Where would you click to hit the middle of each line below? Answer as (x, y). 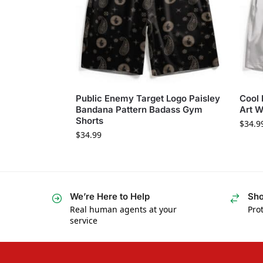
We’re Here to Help (110, 196)
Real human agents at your (123, 210)
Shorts (89, 120)
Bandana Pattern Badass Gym (139, 109)
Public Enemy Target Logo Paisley (148, 98)
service (84, 221)
